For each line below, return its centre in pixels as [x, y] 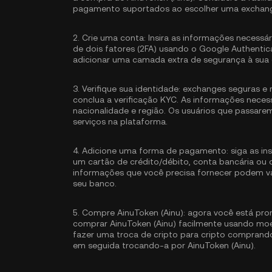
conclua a [93, 100]
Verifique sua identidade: [131, 89]
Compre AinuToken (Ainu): [134, 212]
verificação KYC [145, 100]
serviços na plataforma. [120, 121]
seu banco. [95, 183]
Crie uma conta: [114, 38]
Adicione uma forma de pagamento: [155, 151]
